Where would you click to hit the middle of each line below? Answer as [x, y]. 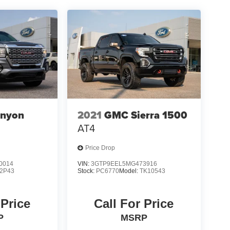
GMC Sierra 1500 [146, 115]
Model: [129, 171]
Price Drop [100, 148]
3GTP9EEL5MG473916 [124, 164]
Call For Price [134, 203]
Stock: [87, 171]
